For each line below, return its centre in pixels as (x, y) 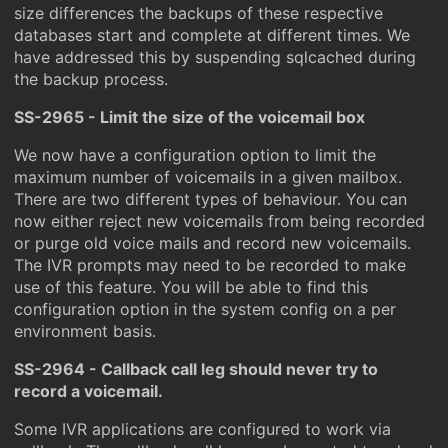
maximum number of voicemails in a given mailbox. (208, 177)
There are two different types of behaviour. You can (210, 199)
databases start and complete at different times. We (212, 35)
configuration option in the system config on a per (205, 309)
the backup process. (91, 79)
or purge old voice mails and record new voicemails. (212, 243)
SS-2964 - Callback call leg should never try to (196, 369)
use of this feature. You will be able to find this (191, 287)
